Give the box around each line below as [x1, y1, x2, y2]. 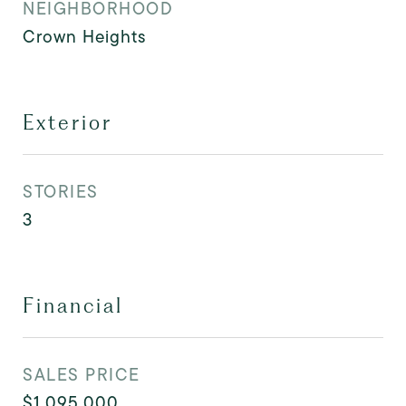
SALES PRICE [23, 362, 140, 387]
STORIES [23, 179, 99, 204]
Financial [23, 294, 123, 317]
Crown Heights [23, 24, 146, 49]
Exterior [23, 111, 112, 134]
